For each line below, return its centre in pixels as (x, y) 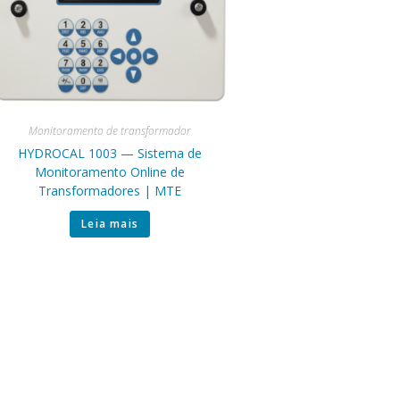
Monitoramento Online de (110, 172)
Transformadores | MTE (110, 191)
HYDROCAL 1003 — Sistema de (110, 154)
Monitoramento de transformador (110, 131)
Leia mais (110, 224)
